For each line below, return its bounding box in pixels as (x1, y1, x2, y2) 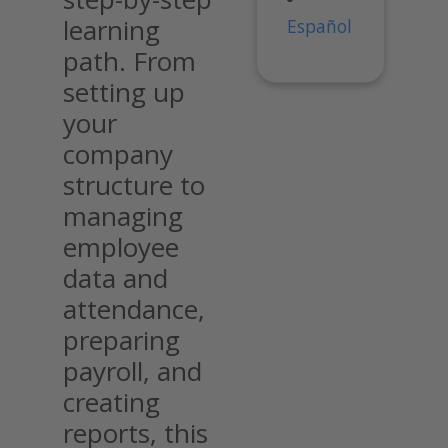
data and (63, 259, 168, 296)
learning (63, 11, 160, 48)
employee (63, 228, 179, 265)
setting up (63, 73, 185, 110)
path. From (63, 42, 196, 79)
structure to (63, 166, 205, 203)
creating (63, 383, 160, 420)
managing (63, 197, 183, 234)
